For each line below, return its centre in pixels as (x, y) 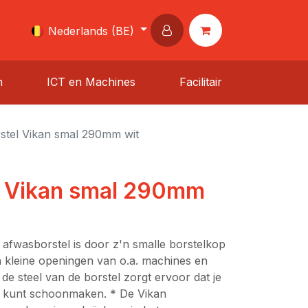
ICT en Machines (91, 81)
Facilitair (201, 81)
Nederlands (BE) (91, 31)
